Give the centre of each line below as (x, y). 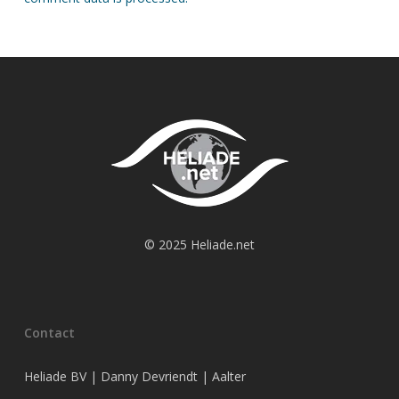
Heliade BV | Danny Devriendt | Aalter (134, 376)
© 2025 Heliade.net (199, 244)
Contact (49, 333)
